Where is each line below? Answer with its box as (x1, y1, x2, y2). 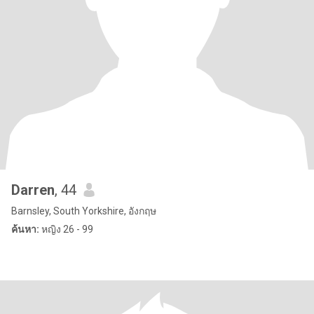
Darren (11, 182, 55, 198)
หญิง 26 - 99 (39, 224, 93, 235)
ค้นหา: (11, 224, 39, 235)
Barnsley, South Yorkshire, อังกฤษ (11, 205, 156, 217)
